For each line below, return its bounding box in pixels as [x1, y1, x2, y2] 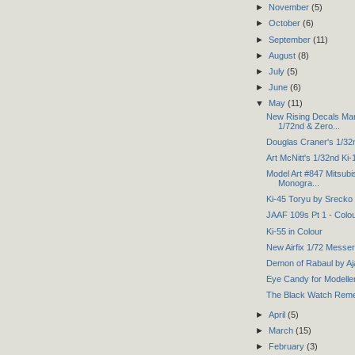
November [268, 2, 311, 13]
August [268, 50, 298, 60]
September [268, 34, 313, 44]
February [268, 342, 307, 352]
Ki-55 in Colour [265, 226, 323, 236]
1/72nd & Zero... [277, 121, 340, 132]
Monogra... [277, 178, 319, 189]
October [268, 18, 303, 29]
